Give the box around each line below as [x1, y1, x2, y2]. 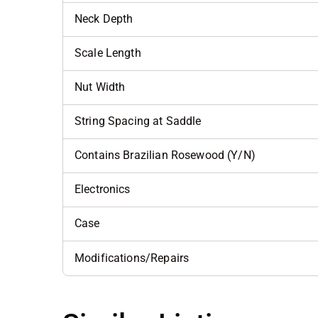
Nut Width [75, 80, 126, 94]
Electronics [75, 182, 131, 197]
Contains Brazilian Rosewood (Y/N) [75, 148, 256, 163]
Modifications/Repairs [75, 251, 190, 265]
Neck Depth [75, 12, 133, 26]
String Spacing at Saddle [75, 114, 202, 128]
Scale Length [75, 46, 141, 60]
